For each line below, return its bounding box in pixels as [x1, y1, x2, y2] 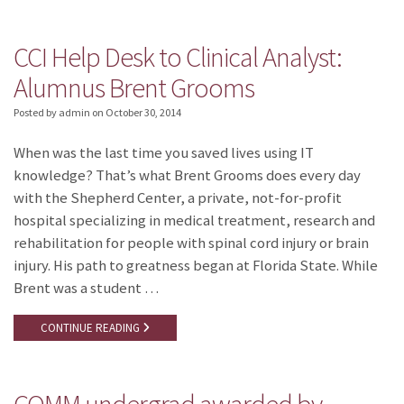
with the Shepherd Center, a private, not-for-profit [14, 188, 342, 207]
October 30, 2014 [106, 106, 181, 120]
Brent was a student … [14, 278, 159, 298]
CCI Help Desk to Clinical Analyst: [14, 39, 342, 74]
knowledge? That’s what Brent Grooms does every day [14, 165, 361, 185]
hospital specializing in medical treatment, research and [14, 210, 375, 230]
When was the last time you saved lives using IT [14, 142, 314, 162]
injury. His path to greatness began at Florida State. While [14, 255, 378, 275]
